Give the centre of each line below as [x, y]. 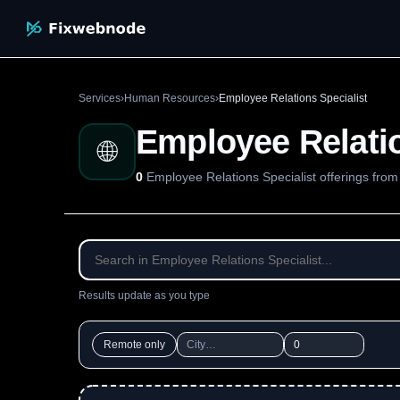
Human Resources [170, 98]
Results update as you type [144, 296]
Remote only [134, 345]
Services [100, 98]
